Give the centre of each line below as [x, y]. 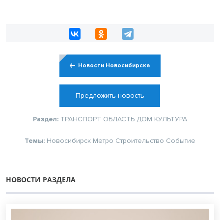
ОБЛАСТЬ [119, 119]
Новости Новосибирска [114, 65]
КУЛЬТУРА [171, 119]
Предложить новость [110, 95]
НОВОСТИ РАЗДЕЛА [41, 179]
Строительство [140, 140]
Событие [181, 140]
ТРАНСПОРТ [81, 119]
